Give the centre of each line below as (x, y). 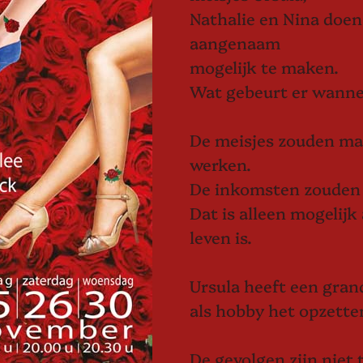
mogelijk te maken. (264, 66)
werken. (220, 163)
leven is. (221, 236)
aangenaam (237, 42)
